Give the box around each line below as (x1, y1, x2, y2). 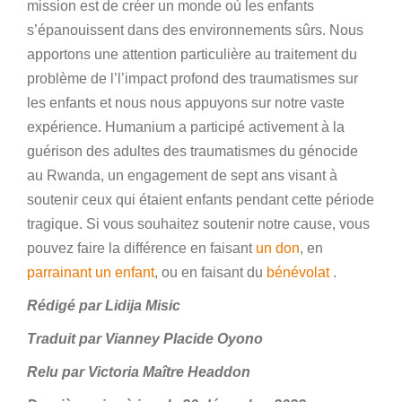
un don (256, 240, 300, 256)
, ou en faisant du (154, 264, 267, 280)
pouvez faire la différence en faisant (27, 240, 256, 256)
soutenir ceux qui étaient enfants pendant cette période (27, 191, 374, 207)
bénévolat (267, 264, 329, 280)
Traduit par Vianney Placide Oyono (27, 330, 263, 346)
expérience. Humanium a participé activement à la (27, 118, 345, 135)
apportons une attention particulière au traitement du (27, 46, 357, 62)
